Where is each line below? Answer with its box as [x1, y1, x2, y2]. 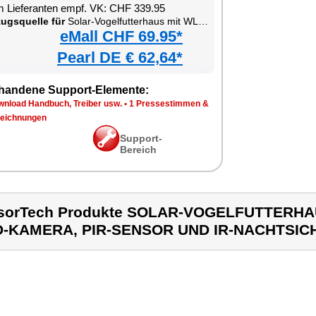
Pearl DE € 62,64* [57, 49, 183, 66]
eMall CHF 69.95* [60, 28, 183, 45]
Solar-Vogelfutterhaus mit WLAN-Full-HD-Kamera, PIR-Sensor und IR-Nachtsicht [65, 16, 198, 27]
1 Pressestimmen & [129, 99, 209, 109]
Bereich [120, 144, 157, 155]
